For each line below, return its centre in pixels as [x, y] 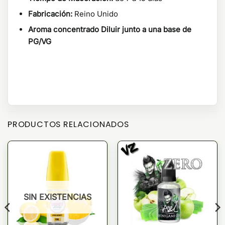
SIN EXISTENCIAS [58, 197]
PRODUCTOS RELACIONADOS [68, 125]
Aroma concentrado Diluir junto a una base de [110, 30]
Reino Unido [95, 14]
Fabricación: [50, 14]
